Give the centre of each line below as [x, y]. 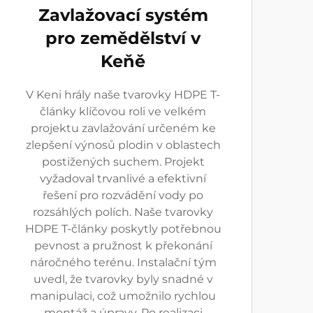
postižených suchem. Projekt [123, 162]
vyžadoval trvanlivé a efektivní [123, 179]
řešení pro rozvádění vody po [123, 195]
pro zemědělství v [123, 38]
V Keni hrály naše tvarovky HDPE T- [123, 95]
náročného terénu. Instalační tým [123, 262]
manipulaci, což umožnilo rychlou [123, 296]
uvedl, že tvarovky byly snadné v [123, 279]
